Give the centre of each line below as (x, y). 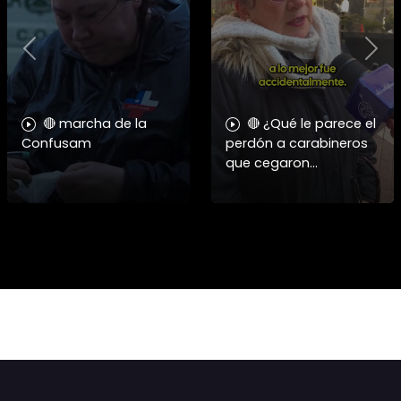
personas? (260, 183)
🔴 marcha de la (95, 124)
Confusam (56, 144)
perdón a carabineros (297, 144)
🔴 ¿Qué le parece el (311, 124)
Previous (58, 56)
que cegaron (268, 163)
